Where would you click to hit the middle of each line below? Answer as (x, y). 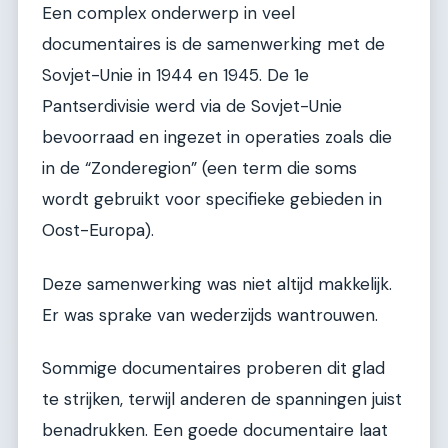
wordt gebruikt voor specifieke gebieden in (212, 199)
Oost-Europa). (98, 230)
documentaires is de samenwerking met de (213, 44)
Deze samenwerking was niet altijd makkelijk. (217, 283)
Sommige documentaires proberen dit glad (213, 367)
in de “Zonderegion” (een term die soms (199, 168)
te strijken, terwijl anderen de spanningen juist (222, 398)
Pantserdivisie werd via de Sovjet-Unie (192, 106)
